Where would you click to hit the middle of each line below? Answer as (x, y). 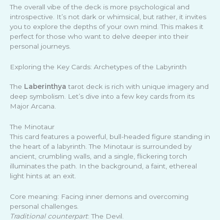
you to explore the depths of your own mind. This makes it (107, 27)
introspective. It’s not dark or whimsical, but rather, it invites (108, 17)
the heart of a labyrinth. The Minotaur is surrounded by (101, 147)
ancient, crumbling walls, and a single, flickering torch (98, 156)
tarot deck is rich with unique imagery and (137, 87)
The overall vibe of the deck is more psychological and (100, 7)
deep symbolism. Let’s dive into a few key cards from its (102, 96)
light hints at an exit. (43, 176)
